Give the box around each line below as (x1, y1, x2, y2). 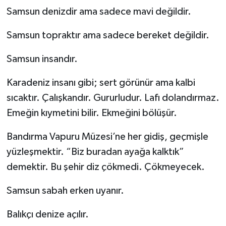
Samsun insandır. (6, 54, 78, 65)
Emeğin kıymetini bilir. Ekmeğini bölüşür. (6, 108, 177, 119)
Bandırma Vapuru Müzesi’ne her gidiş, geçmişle (6, 132, 208, 142)
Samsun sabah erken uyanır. (6, 186, 124, 196)
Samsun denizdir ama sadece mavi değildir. (6, 7, 191, 17)
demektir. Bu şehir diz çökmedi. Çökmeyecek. (6, 162, 205, 173)
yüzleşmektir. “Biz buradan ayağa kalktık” (6, 147, 184, 157)
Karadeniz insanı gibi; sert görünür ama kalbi (6, 78, 195, 88)
